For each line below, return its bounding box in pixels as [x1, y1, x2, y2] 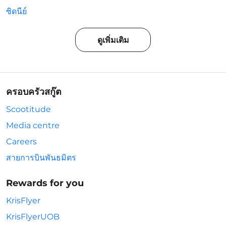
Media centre [6, 121, 60, 130]
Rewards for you [6, 178, 84, 189]
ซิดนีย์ [6, 7, 27, 16]
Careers [6, 137, 37, 146]
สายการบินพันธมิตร [6, 153, 76, 162]
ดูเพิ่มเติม [97, 35, 129, 45]
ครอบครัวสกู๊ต [6, 86, 62, 97]
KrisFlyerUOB [6, 212, 60, 221]
